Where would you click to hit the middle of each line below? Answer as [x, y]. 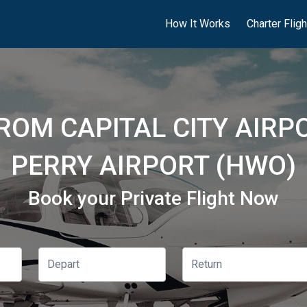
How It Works [198, 24]
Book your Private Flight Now [153, 198]
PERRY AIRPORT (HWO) [153, 166]
